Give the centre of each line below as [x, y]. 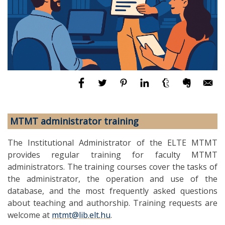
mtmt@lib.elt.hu [81, 215]
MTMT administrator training [74, 121]
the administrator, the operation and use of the [113, 179]
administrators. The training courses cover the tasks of [113, 166]
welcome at [30, 215]
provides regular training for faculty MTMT [113, 154]
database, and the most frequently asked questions [113, 191]
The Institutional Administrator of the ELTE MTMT [113, 142]
